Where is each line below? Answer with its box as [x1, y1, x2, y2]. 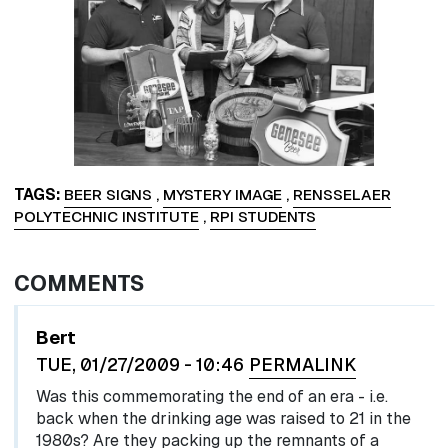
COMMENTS [13, 268, 144, 297]
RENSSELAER [292, 184, 391, 205]
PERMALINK [248, 352, 356, 376]
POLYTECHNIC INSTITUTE [13, 206, 199, 227]
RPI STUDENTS [209, 206, 316, 227]
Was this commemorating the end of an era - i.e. [35, 385, 388, 407]
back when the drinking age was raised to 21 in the [35, 407, 411, 429]
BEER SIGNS [63, 184, 152, 205]
